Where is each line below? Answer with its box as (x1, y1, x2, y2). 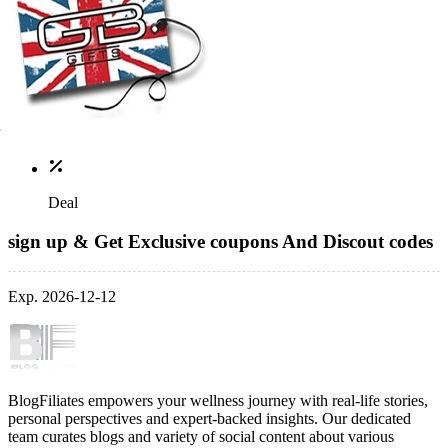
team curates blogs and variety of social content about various (8, 428, 394, 446)
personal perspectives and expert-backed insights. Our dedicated (8, 410, 411, 428)
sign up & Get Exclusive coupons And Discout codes (8, 230, 433, 252)
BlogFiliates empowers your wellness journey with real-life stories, (8, 392, 428, 410)
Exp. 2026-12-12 (8, 288, 116, 306)
